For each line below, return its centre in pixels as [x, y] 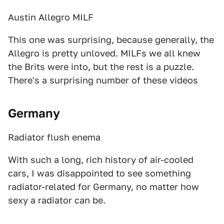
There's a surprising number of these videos [103, 80]
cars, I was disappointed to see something [99, 173]
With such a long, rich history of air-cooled [101, 160]
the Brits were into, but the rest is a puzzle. [101, 67]
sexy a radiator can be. [57, 200]
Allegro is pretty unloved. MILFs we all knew [104, 53]
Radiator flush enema [54, 137]
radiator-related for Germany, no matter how [103, 187]
